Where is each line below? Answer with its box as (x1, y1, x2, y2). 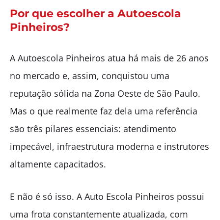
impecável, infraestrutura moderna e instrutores (10, 140, 209, 152)
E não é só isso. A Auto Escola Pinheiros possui (10, 190, 204, 202)
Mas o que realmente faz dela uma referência (10, 105, 197, 117)
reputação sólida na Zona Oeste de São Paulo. (10, 87, 200, 99)
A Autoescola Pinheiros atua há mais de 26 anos (10, 52, 209, 64)
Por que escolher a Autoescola (10, 6, 181, 20)
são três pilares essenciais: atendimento (10, 122, 176, 135)
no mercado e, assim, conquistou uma (10, 69, 169, 82)
